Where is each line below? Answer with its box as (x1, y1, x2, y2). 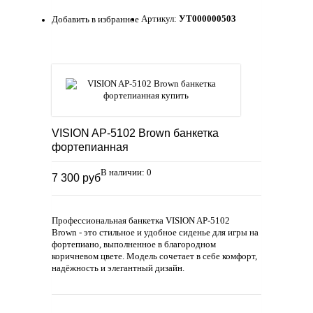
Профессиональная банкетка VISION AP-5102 (52, 216, 230, 226)
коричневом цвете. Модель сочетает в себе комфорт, (52, 252, 257, 262)
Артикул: (141, 14, 179, 24)
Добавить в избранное (52, 15, 139, 25)
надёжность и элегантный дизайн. (52, 263, 184, 274)
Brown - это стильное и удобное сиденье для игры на (52, 228, 259, 238)
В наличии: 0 (101, 168, 152, 178)
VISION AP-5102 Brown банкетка (52, 127, 219, 140)
